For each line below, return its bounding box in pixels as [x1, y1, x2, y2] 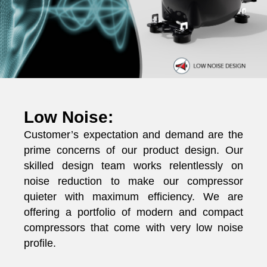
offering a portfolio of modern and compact [24, 206, 243, 218]
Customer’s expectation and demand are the [24, 128, 243, 141]
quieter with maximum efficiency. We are [24, 190, 243, 203]
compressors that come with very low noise [24, 221, 243, 234]
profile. [24, 237, 56, 249]
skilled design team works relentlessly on [24, 159, 243, 172]
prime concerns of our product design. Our [24, 144, 243, 156]
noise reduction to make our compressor [24, 175, 243, 187]
